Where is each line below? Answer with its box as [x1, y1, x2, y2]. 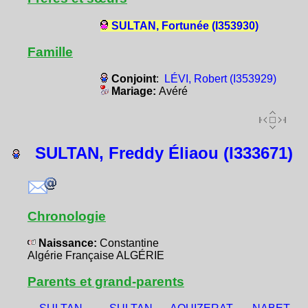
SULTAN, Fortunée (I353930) [111, 19, 258, 32]
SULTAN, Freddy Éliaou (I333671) [21, 143, 293, 162]
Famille [27, 44, 73, 59]
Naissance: [36, 236, 100, 249]
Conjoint [111, 72, 156, 85]
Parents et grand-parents [27, 274, 184, 289]
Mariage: [108, 85, 159, 97]
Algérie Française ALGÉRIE [27, 249, 164, 261]
